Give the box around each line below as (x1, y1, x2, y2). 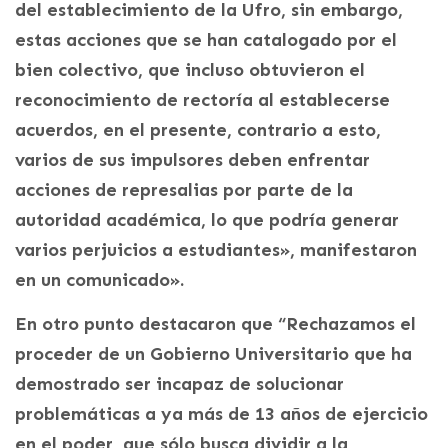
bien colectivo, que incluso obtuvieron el (15, 58, 365, 81)
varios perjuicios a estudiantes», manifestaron (15, 238, 417, 261)
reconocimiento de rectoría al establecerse (15, 88, 390, 111)
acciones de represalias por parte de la (15, 178, 353, 201)
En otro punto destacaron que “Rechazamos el (15, 312, 416, 335)
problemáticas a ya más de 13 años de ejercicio (15, 402, 428, 425)
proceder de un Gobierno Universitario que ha (15, 342, 412, 365)
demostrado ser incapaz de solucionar (15, 372, 344, 395)
